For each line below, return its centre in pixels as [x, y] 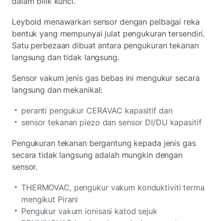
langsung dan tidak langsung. [66, 57]
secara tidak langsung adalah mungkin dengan [97, 155]
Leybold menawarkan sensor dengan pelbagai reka [106, 21]
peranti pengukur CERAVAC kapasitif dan [97, 110]
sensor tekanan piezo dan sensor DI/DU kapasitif [111, 122]
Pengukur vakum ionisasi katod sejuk [89, 211]
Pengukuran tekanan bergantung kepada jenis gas [104, 143]
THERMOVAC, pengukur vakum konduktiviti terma [113, 187]
